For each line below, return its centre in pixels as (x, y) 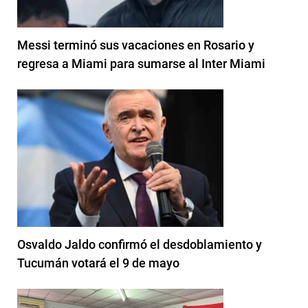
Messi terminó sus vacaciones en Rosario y (136, 45)
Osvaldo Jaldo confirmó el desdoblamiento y (140, 244)
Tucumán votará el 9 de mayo (98, 263)
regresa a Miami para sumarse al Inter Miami (141, 63)
